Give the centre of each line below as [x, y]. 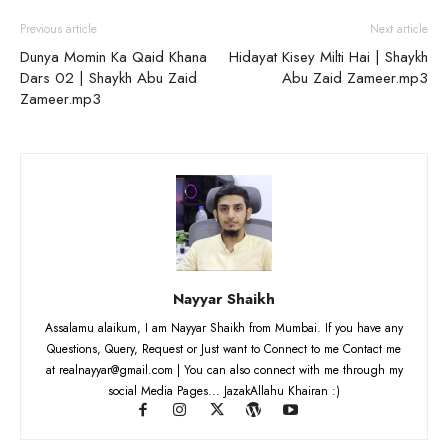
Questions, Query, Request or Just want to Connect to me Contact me [224, 348]
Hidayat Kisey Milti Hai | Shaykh [328, 56]
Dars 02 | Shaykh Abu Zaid [108, 77]
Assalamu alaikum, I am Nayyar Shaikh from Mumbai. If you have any [224, 327]
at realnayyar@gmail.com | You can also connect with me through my [224, 369]
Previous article [58, 28]
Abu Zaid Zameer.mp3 [355, 77]
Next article [399, 28]
